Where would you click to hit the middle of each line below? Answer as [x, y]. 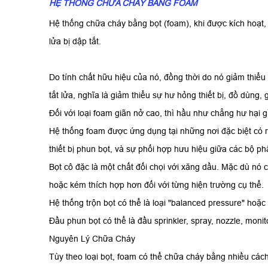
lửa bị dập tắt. [75, 42]
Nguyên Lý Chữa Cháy [92, 239]
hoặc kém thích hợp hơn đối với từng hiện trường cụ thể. [156, 185]
